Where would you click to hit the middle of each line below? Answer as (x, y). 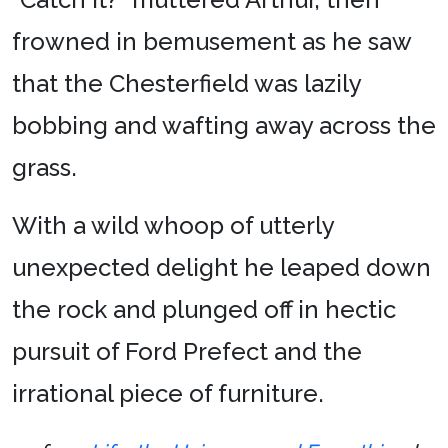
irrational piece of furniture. (168, 393)
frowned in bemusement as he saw (211, 41)
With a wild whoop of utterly (173, 225)
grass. (44, 167)
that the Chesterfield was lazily (186, 83)
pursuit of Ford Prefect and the (187, 351)
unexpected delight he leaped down (221, 267)
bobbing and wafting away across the (224, 125)
